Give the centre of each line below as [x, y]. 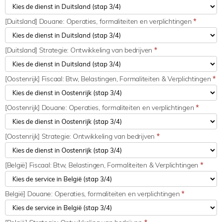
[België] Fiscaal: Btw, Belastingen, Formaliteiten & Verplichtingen [103, 165]
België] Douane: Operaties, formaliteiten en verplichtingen [93, 194]
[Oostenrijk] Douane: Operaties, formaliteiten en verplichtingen [100, 107]
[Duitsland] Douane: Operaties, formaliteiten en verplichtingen [99, 21]
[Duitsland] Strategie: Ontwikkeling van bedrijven [80, 50]
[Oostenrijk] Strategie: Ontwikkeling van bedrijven [81, 136]
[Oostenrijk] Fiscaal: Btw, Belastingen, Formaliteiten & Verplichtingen [109, 79]
